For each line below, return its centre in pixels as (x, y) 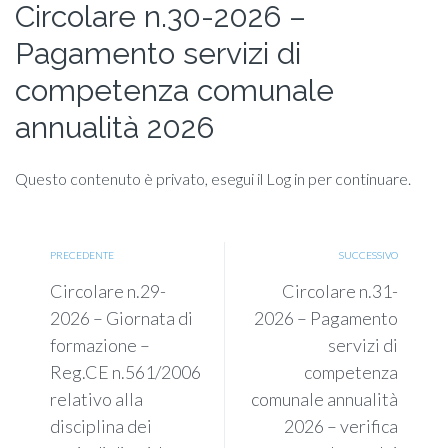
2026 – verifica (341, 426)
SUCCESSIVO (368, 255)
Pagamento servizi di (158, 53)
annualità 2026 (114, 127)
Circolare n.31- (340, 291)
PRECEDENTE (82, 255)
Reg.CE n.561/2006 (125, 372)
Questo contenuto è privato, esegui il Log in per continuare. (213, 178)
